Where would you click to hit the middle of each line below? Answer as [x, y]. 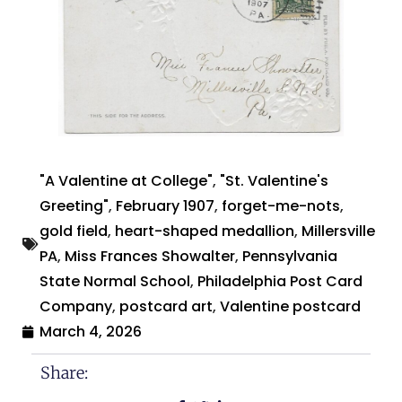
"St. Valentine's [274, 180]
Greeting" [74, 205]
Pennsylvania [290, 256]
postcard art [166, 306]
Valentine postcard [290, 306]
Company [76, 306]
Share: [64, 372]
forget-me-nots [281, 205]
